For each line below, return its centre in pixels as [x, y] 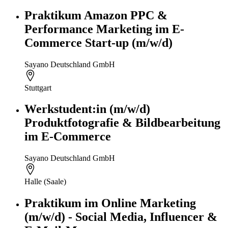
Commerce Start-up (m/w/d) [98, 42]
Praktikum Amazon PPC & [96, 15]
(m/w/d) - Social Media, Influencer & [121, 217]
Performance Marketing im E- [104, 29]
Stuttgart [38, 88]
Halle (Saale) [45, 182]
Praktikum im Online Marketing [110, 203]
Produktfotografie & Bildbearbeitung [122, 123]
